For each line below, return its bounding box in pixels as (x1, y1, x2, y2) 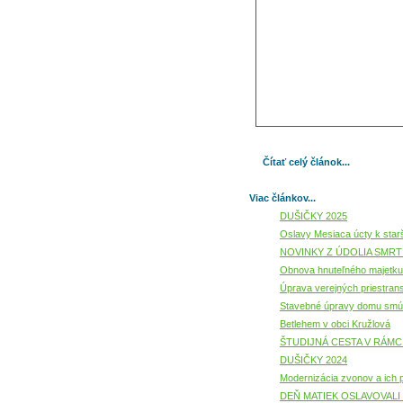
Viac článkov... (249, 193, 316, 203)
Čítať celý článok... (263, 157, 350, 167)
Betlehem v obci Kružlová (280, 318, 390, 329)
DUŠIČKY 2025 (280, 210, 347, 221)
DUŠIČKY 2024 (280, 354, 347, 365)
